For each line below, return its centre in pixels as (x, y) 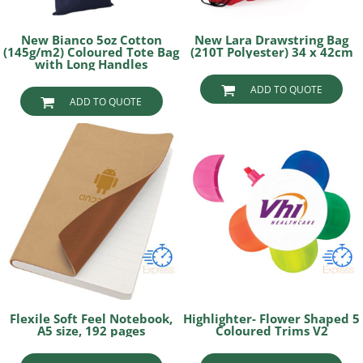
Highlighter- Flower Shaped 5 (272, 318)
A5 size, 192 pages (92, 330)
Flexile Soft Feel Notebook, (92, 318)
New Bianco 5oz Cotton (91, 40)
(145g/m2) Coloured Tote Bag (92, 52)
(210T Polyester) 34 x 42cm (271, 52)
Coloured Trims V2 (271, 330)
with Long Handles (92, 64)
